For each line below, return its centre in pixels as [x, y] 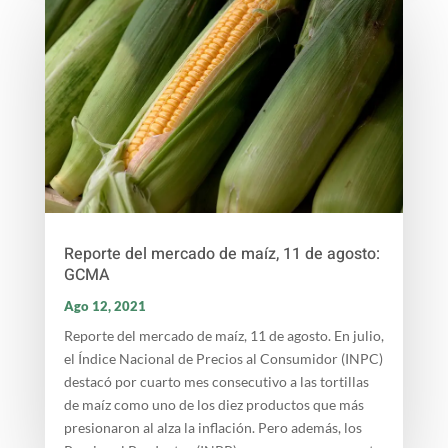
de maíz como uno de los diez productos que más [213, 404]
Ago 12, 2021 [104, 305]
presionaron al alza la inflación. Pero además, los [212, 427]
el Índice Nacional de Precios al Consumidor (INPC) [223, 358]
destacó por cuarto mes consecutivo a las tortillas [216, 381]
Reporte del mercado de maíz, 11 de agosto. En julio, [223, 335]
